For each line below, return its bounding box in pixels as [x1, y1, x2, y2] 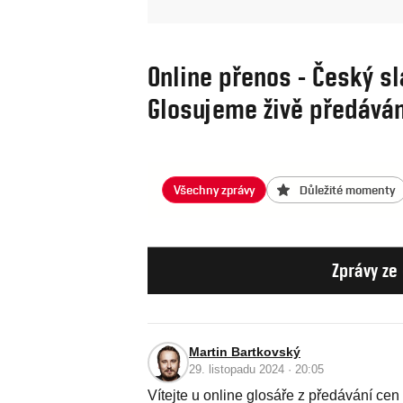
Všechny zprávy [174, 183, 255, 197]
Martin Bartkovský [189, 345, 300, 359]
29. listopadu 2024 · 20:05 [189, 363, 324, 376]
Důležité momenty [300, 183, 395, 197]
